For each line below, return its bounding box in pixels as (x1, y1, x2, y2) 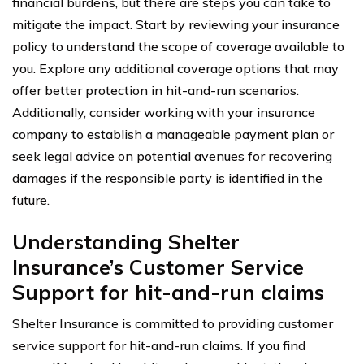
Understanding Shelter (12, 228, 240, 254)
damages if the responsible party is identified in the (12, 169, 323, 186)
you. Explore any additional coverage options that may (12, 59, 339, 76)
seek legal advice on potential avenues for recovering (12, 147, 332, 164)
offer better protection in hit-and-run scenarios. (12, 81, 299, 98)
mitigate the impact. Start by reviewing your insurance (12, 15, 340, 32)
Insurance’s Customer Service (12, 253, 304, 279)
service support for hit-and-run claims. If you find (12, 336, 305, 353)
